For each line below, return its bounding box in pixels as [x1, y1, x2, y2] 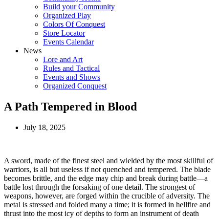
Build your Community [43, 2, 115, 11]
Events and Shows [43, 72, 100, 81]
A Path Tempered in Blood [4, 100, 137, 113]
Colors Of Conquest [43, 20, 105, 28]
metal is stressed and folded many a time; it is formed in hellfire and [4, 200, 211, 209]
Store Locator [43, 28, 85, 37]
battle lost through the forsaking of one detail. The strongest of [4, 182, 195, 191]
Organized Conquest [43, 81, 107, 90]
